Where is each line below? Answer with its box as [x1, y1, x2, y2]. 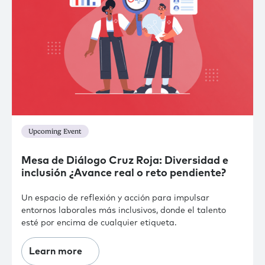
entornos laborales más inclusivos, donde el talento [21, 206, 226, 215]
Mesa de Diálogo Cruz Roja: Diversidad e [21, 155, 228, 166]
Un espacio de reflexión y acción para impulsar [21, 193, 209, 202]
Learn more [29, 246, 82, 256]
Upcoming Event [28, 127, 82, 136]
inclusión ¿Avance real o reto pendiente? [21, 167, 226, 179]
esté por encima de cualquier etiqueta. [21, 218, 177, 227]
